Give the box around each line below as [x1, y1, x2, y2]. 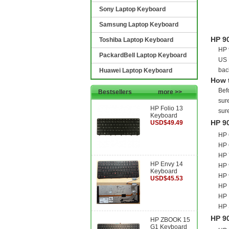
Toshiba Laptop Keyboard [99, 36, 173, 43]
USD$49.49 [150, 119, 183, 126]
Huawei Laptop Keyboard [99, 67, 172, 74]
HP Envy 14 [150, 161, 183, 168]
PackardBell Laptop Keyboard [99, 52, 187, 59]
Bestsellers [98, 88, 133, 96]
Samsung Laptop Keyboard [99, 21, 178, 28]
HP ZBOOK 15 [150, 216, 190, 223]
